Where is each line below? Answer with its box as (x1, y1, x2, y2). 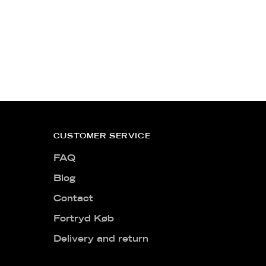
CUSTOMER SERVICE (53, 134, 151, 140)
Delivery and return (53, 235, 148, 243)
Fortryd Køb (53, 215, 114, 223)
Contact (53, 195, 93, 203)
